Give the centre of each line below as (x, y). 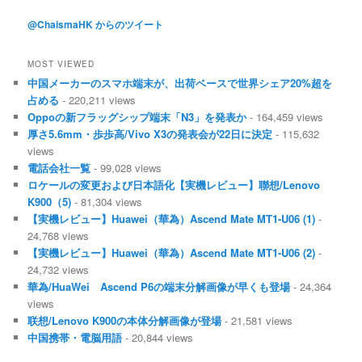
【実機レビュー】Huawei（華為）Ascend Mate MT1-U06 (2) (172, 252)
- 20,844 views (158, 337)
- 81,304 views (107, 201)
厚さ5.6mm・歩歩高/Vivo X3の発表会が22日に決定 (150, 133)
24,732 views (59, 269)
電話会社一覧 (59, 167)
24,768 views (59, 235)
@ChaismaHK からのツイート (96, 24)
